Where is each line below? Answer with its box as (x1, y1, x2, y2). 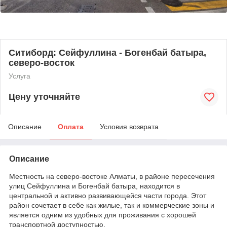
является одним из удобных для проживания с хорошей (9, 210, 196, 219)
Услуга (9, 71, 30, 80)
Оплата (58, 122, 84, 131)
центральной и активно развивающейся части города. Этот (9, 191, 206, 200)
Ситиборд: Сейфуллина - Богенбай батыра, (9, 47, 206, 58)
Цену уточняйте (9, 92, 80, 102)
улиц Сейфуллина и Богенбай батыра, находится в (9, 181, 180, 190)
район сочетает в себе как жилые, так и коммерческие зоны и (9, 201, 214, 209)
